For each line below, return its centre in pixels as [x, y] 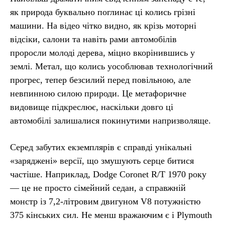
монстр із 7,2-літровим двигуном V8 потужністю [105, 201]
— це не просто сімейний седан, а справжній [98, 188]
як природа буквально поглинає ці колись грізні [103, 12]
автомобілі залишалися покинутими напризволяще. [110, 120]
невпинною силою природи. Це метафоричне [98, 93]
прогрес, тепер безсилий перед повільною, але [100, 80]
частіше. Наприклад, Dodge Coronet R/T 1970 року [108, 174]
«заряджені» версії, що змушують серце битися [102, 160]
